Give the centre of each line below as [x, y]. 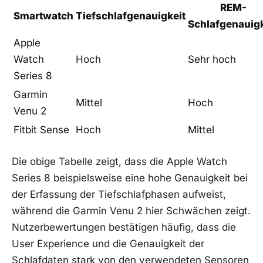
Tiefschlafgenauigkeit [131, 16]
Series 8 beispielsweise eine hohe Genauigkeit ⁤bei [130, 178]
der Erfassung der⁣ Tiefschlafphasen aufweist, [119, 195]
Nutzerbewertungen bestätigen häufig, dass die [124, 227]
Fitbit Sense [41, 129]
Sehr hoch [212, 59]
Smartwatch [43, 16]
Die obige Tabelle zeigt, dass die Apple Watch [119, 162]
